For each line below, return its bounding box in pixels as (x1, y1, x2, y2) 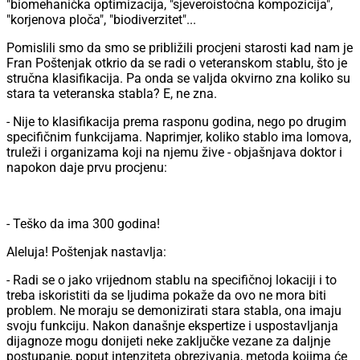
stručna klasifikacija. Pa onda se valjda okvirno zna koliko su (6, 71, 350, 87)
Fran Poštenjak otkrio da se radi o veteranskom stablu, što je (6, 55, 347, 72)
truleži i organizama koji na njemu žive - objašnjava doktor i (6, 145, 342, 161)
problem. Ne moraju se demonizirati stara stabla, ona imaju (6, 303, 342, 319)
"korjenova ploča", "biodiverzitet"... (6, 12, 196, 28)
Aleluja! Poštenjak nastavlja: (6, 244, 166, 260)
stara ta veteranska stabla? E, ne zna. (6, 86, 217, 102)
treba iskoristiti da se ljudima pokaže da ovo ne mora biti (6, 288, 326, 304)
